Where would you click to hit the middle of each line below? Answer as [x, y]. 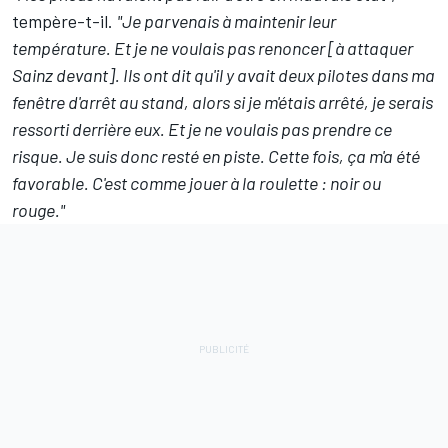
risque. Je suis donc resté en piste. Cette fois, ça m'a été [216, 155]
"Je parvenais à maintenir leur [226, 20]
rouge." [38, 209]
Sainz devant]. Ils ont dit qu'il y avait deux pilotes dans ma [223, 74]
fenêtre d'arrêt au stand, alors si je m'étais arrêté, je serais [222, 101]
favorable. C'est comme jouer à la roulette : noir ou [196, 182]
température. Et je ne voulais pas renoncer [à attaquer [212, 47]
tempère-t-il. [64, 20]
